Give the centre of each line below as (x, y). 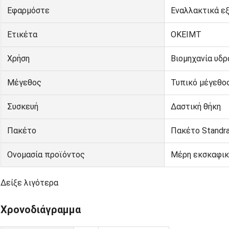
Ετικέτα (22, 35)
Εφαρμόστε (28, 11)
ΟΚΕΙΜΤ (186, 35)
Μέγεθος (24, 83)
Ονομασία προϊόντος (46, 155)
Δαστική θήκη (196, 107)
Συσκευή (23, 107)
